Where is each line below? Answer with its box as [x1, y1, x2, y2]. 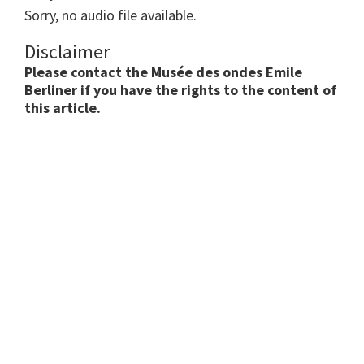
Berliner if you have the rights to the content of [24, 80, 336, 100]
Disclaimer [24, 39, 110, 65]
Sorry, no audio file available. [24, 6, 197, 25]
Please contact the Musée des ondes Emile [24, 63, 302, 82]
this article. [24, 98, 101, 118]
